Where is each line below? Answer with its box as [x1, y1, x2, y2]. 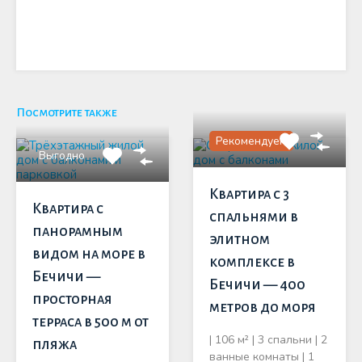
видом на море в [32, 246, 145, 262]
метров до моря [209, 300, 316, 315]
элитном [209, 232, 270, 247]
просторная [32, 292, 112, 307]
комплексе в [209, 255, 295, 270]
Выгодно [39, 148, 85, 163]
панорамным [32, 224, 123, 239]
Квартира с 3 [209, 187, 289, 202]
